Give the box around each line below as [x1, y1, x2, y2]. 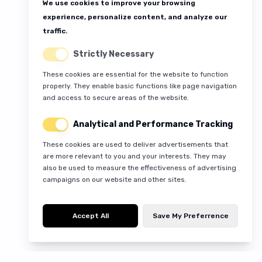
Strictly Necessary [73, 49, 154, 59]
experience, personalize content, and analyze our [43, 13, 227, 21]
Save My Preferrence [152, 212, 229, 220]
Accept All [72, 212, 109, 220]
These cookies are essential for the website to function [43, 70, 228, 78]
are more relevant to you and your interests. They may [43, 152, 226, 160]
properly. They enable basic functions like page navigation [43, 82, 237, 90]
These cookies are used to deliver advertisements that [43, 140, 228, 149]
